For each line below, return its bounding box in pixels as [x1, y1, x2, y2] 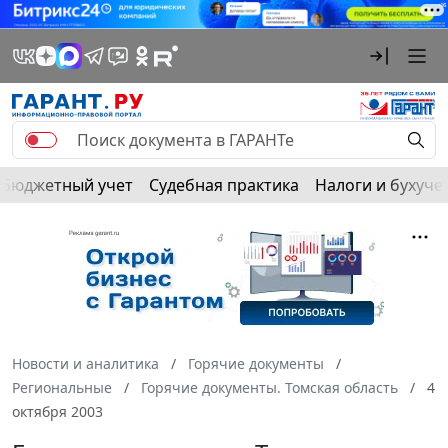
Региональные [12, 377, 112, 397]
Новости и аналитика [12, 353, 159, 373]
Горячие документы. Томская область [141, 377, 398, 397]
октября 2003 [12, 401, 103, 421]
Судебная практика [149, 173, 299, 196]
